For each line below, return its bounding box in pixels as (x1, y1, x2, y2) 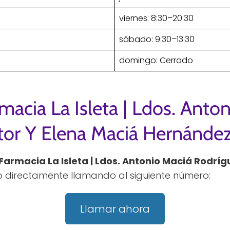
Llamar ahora (80, 201, 150, 216)
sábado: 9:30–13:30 (119, 33, 195, 46)
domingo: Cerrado (119, 54, 193, 67)
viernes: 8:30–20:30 (119, 12, 194, 25)
